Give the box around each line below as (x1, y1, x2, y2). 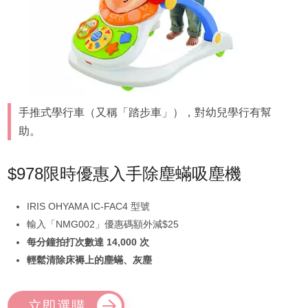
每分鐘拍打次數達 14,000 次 (26, 236, 149, 247)
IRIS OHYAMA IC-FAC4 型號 (26, 200, 150, 212)
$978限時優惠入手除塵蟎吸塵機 (7, 164, 241, 183)
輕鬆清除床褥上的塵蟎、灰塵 (26, 254, 152, 265)
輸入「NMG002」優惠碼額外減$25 (26, 218, 179, 230)
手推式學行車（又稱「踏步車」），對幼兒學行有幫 (19, 106, 272, 118)
